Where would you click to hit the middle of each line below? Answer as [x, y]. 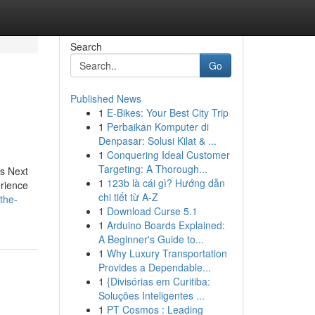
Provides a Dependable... [154, 267]
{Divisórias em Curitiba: [158, 281]
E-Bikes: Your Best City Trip [167, 112]
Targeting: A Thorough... [153, 169]
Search [86, 46]
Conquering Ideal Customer [168, 155]
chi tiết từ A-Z [128, 197]
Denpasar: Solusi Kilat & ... [157, 141]
